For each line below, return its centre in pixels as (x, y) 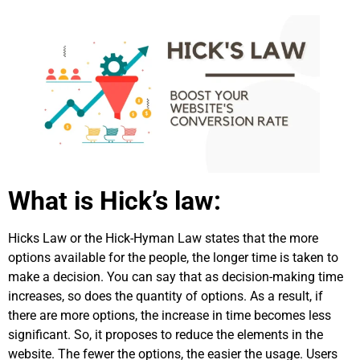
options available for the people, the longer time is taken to (173, 257)
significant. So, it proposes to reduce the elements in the (166, 334)
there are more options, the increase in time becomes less (170, 315)
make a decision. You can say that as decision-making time (176, 276)
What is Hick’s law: (115, 200)
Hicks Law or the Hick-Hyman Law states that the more (163, 238)
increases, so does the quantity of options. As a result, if (166, 296)
